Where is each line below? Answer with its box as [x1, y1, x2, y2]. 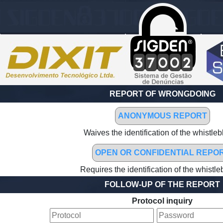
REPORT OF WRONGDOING [109, 90, 216, 98]
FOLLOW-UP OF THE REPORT [105, 180, 220, 189]
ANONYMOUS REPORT [117, 111, 207, 120]
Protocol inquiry [132, 197, 193, 205]
